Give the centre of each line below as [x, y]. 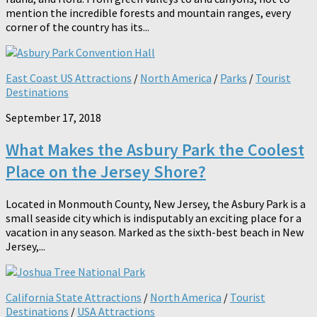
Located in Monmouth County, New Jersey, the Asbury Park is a [156, 204]
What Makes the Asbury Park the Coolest [155, 150]
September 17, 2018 [53, 118]
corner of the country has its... [77, 27]
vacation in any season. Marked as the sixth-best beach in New [155, 232]
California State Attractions [74, 298]
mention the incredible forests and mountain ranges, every [148, 13]
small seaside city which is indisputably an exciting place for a [154, 218]
